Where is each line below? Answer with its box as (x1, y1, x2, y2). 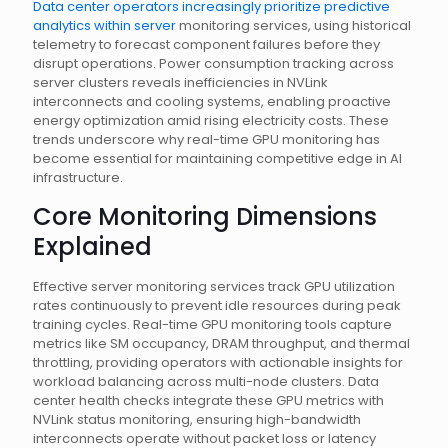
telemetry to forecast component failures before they (33, 35, 380, 54)
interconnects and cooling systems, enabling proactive (33, 92, 391, 111)
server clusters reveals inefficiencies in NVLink (33, 73, 328, 92)
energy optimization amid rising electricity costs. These (33, 111, 389, 130)
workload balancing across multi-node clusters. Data (33, 372, 379, 391)
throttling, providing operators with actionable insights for (33, 353, 403, 372)
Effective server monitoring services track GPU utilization (33, 277, 395, 296)
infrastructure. (33, 168, 123, 187)
